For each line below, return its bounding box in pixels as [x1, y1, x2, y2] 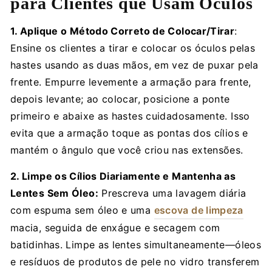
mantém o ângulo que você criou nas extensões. [10, 143, 243, 156]
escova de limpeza [154, 203, 243, 216]
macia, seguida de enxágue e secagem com [10, 221, 220, 234]
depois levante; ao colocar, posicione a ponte [10, 92, 230, 105]
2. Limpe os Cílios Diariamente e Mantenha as [10, 169, 236, 182]
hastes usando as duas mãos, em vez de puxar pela [10, 58, 259, 71]
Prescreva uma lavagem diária [98, 186, 246, 199]
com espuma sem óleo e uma [10, 203, 154, 216]
